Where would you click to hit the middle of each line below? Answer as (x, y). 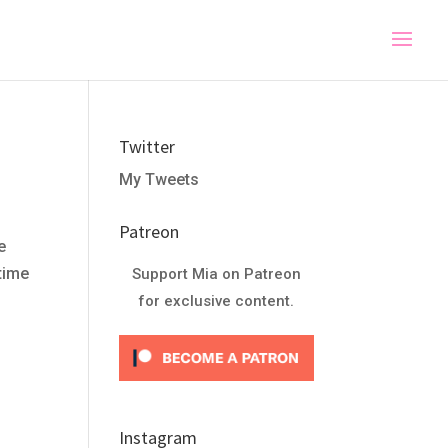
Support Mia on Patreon (216, 274)
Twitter (147, 146)
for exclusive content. (216, 301)
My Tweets (159, 179)
